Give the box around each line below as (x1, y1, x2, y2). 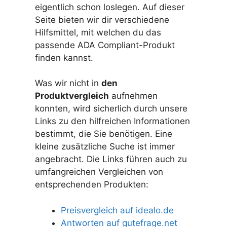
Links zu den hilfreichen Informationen (34, 116, 190, 127)
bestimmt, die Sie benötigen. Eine (34, 129, 172, 139)
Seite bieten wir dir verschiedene (34, 14, 169, 25)
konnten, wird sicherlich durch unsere (34, 103, 187, 114)
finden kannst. (34, 52, 93, 63)
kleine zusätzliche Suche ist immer (34, 141, 175, 152)
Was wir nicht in (34, 78, 101, 89)
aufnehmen (108, 91, 158, 101)
